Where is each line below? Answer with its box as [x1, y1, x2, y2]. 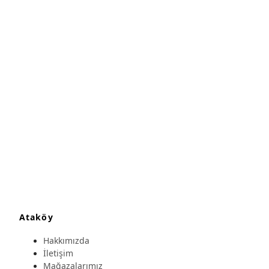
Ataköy [19, 211, 53, 223]
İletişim [43, 247, 73, 259]
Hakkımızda [43, 235, 89, 247]
